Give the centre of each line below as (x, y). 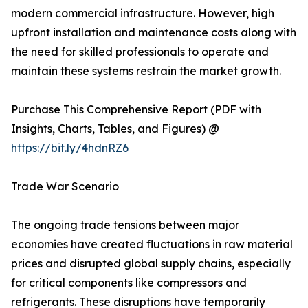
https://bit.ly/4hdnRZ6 (70, 148)
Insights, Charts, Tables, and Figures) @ (115, 129)
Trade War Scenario (65, 187)
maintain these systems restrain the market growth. (146, 71)
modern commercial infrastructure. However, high (143, 13)
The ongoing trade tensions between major (125, 225)
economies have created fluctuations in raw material (152, 244)
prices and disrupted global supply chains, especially (151, 264)
